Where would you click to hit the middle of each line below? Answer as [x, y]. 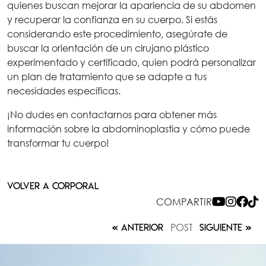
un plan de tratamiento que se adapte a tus [107, 76]
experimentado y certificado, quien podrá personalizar [132, 62]
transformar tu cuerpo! [58, 142]
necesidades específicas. [64, 90]
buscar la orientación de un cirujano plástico [108, 47]
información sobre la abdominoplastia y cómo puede [129, 128]
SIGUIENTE [221, 227]
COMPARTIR [184, 201]
